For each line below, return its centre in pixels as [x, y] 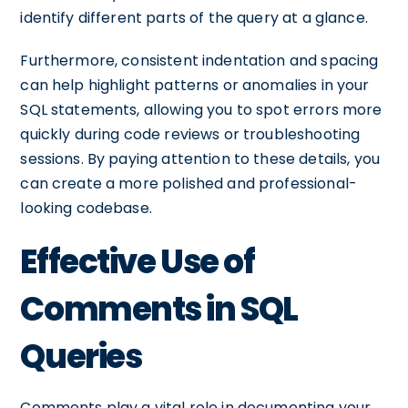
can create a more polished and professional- [189, 184]
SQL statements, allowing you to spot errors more [201, 110]
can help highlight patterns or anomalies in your [195, 85]
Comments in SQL [159, 309]
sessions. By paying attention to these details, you [200, 159]
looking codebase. [86, 208]
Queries [81, 357]
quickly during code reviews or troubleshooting [190, 134]
